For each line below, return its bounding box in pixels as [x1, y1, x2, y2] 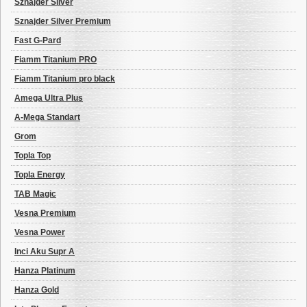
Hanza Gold [14, 285, 59, 295]
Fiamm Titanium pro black [14, 74, 115, 84]
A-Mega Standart [14, 112, 80, 122]
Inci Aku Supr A [14, 247, 75, 256]
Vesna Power [14, 228, 65, 237]
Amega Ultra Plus [14, 93, 83, 103]
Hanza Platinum [14, 266, 75, 275]
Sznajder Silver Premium [14, 16, 111, 26]
